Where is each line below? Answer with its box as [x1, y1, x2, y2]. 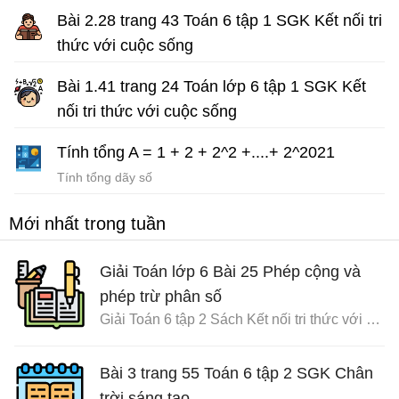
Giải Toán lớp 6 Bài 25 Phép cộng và [100, 263, 361, 281]
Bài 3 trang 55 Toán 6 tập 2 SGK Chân [100, 364, 373, 383]
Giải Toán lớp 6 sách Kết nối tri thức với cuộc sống [57, 126, 340, 141]
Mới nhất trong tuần [9, 214, 166, 234]
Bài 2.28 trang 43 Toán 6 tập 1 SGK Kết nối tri [57, 12, 382, 30]
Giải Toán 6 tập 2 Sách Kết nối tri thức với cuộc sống [366, 312, 380, 328]
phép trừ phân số [100, 288, 222, 306]
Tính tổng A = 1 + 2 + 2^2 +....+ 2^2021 [57, 143, 335, 162]
